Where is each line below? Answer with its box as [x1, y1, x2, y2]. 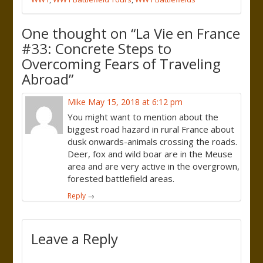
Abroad [22, 69, 69, 89]
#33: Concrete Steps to [22, 39, 172, 58]
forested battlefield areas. [68, 173, 175, 184]
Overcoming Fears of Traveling [22, 54, 221, 73]
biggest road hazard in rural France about [68, 123, 235, 135]
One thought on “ [22, 23, 136, 43]
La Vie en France [136, 23, 241, 43]
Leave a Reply [31, 229, 119, 248]
